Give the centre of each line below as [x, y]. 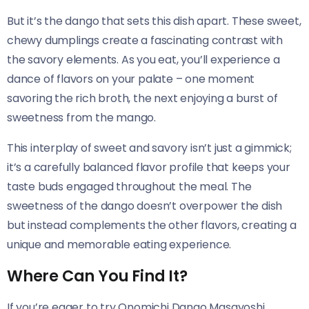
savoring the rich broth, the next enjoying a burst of [142, 98]
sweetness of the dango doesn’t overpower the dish [145, 206]
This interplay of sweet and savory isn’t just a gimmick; [149, 148]
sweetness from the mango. [82, 117]
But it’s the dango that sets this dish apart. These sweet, [154, 21]
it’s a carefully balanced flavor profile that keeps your [149, 167]
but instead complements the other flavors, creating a [152, 225]
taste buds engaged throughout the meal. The [129, 186]
